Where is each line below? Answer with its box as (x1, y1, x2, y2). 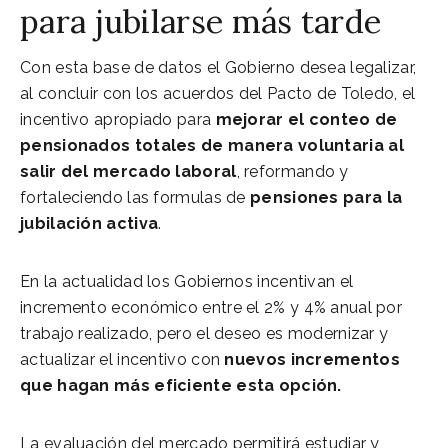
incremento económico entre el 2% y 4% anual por (20, 297, 403, 317)
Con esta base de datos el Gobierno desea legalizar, (20, 57, 417, 77)
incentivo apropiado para (20, 109, 216, 129)
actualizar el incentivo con (20, 349, 221, 369)
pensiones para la (250, 187, 403, 207)
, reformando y (236, 161, 349, 181)
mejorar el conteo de (215, 109, 398, 129)
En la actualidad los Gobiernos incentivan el (20, 271, 354, 291)
